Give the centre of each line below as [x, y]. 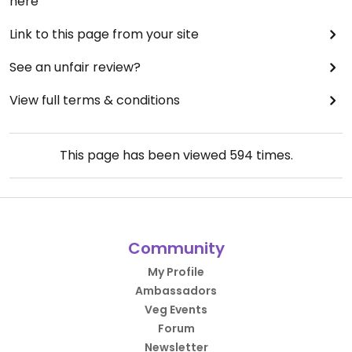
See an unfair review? [75, 68]
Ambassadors [176, 291]
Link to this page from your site [104, 35]
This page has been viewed [144, 156]
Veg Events [176, 310]
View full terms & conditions [95, 101]
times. [273, 156]
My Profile [176, 272]
